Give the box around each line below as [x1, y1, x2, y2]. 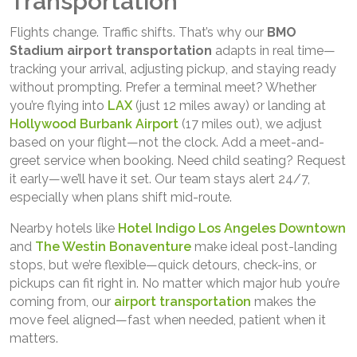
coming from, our [10, 293, 114, 309]
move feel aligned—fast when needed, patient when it [10, 312, 326, 328]
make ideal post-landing [191, 238, 337, 254]
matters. [10, 330, 58, 346]
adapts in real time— [212, 42, 335, 58]
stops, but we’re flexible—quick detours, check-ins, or [10, 257, 316, 273]
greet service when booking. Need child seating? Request [10, 152, 346, 168]
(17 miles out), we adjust [178, 116, 322, 131]
